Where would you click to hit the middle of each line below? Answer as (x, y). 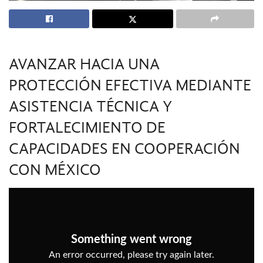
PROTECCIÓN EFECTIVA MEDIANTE (130, 85)
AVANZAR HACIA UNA (84, 64)
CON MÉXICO (55, 169)
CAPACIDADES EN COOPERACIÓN (124, 148)
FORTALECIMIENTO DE (87, 127)
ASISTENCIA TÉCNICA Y (90, 106)
